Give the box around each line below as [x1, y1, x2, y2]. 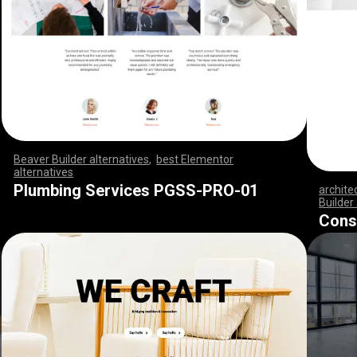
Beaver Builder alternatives [14, 152, 150, 166]
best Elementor [156, 152, 234, 166]
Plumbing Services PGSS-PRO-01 [14, 180, 259, 200]
